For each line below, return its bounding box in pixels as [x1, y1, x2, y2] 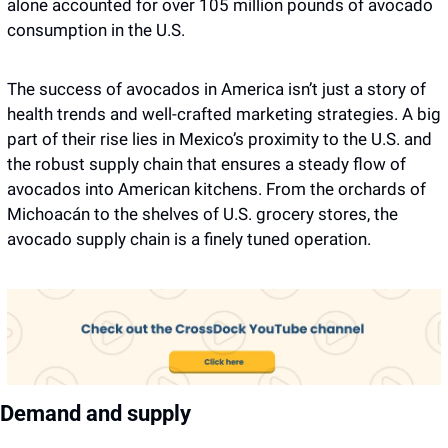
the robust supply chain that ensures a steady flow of [7, 154, 406, 174]
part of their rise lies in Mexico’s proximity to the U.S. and [7, 129, 432, 149]
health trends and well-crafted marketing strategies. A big [7, 104, 441, 124]
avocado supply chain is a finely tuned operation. [7, 229, 371, 249]
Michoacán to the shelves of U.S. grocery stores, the [7, 204, 398, 224]
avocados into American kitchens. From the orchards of [7, 179, 426, 199]
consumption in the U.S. [7, 20, 185, 40]
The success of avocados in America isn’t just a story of [7, 79, 426, 99]
